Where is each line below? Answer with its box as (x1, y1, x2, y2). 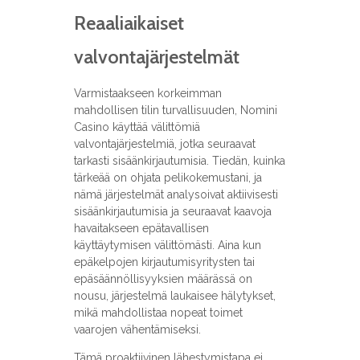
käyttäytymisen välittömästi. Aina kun (73, 239, 261, 252)
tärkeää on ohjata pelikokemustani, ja (73, 171, 262, 185)
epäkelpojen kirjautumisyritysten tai (73, 256, 255, 269)
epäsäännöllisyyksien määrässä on (73, 272, 252, 286)
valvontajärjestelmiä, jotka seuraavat (73, 137, 256, 151)
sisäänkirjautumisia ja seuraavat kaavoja (73, 205, 272, 219)
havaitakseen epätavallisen (73, 222, 209, 235)
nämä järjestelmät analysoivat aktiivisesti (73, 188, 278, 202)
